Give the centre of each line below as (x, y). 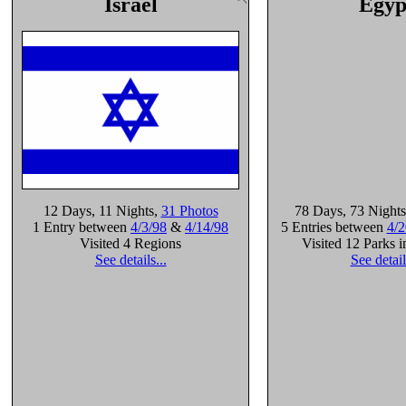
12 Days (67, 211)
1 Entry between (82, 227)
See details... (130, 260)
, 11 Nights (122, 211)
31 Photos (189, 211)
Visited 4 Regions (130, 243)
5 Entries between (333, 227)
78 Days (319, 211)
